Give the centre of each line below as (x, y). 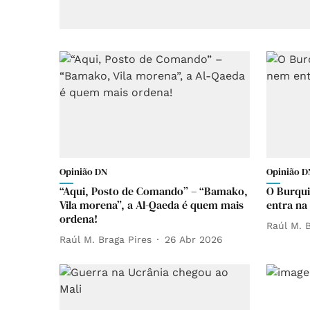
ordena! (79, 219)
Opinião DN (83, 172)
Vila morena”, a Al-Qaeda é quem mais (152, 205)
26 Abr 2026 (194, 239)
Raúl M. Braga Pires (106, 239)
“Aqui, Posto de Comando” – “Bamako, (154, 191)
